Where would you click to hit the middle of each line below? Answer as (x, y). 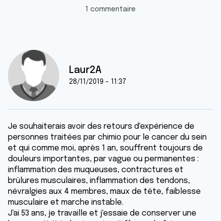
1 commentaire (110, 9)
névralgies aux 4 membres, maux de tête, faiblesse (104, 192)
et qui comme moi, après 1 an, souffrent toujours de (105, 148)
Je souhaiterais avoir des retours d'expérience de (101, 127)
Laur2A (85, 70)
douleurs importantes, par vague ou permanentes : (103, 159)
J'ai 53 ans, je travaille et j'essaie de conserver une (102, 213)
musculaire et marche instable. (66, 203)
